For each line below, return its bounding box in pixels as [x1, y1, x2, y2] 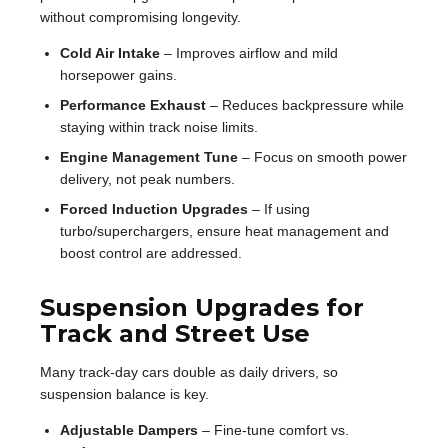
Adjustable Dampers [60, 421, 198, 438]
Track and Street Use [40, 318, 310, 348]
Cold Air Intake [60, 44, 160, 61]
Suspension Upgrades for [40, 292, 364, 322]
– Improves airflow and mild [160, 44, 338, 61]
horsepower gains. [60, 66, 177, 83]
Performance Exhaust [60, 96, 206, 113]
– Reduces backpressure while [206, 96, 404, 113]
